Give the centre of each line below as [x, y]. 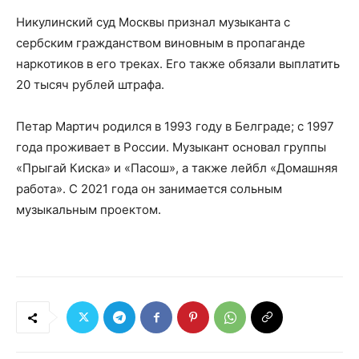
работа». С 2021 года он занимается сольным [149, 189]
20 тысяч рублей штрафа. [92, 85]
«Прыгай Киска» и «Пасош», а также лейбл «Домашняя [177, 168]
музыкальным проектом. [89, 210]
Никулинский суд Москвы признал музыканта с [153, 22]
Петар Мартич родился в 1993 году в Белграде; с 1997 [175, 127]
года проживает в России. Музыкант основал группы [171, 147]
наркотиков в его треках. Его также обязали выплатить [178, 64]
